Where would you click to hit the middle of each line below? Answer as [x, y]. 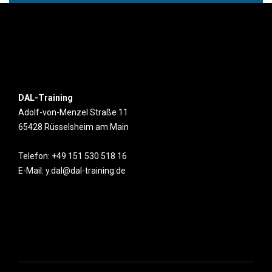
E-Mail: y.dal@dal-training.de [72, 170]
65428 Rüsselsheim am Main [73, 127]
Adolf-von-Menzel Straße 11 [73, 112]
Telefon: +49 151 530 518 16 [73, 156]
